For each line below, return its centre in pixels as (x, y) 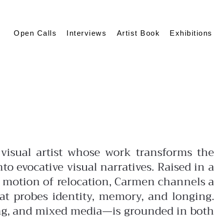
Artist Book (138, 33)
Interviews (87, 33)
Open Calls (35, 33)
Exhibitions (191, 33)
